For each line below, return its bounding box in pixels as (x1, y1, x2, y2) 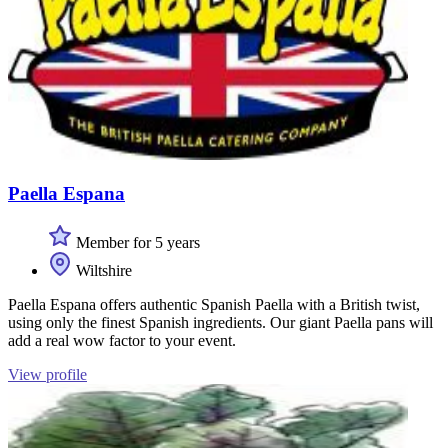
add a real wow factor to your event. (8, 331, 236, 349)
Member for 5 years (72, 233, 200, 251)
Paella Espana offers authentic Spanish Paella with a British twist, (8, 295, 420, 313)
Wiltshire (72, 261, 132, 279)
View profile (8, 365, 87, 383)
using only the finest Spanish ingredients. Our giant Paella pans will (8, 313, 433, 331)
